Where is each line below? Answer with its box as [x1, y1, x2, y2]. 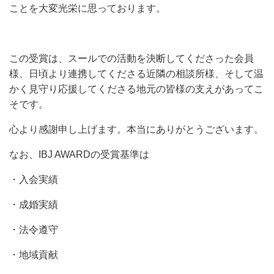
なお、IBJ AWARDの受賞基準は [9, 149, 149, 160]
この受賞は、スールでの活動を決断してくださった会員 [9, 53, 254, 64]
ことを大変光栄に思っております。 [9, 3, 166, 13]
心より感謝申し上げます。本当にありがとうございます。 [9, 124, 264, 135]
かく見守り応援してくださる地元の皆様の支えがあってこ [9, 84, 264, 94]
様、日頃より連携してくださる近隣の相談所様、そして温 [9, 68, 264, 79]
